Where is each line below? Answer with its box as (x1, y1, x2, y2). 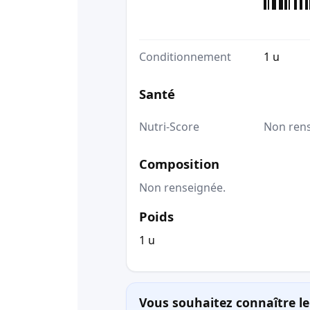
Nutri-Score (139, 118, 199, 134)
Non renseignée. (139, 179, 226, 195)
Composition (139, 154, 219, 172)
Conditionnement (139, 49, 231, 65)
